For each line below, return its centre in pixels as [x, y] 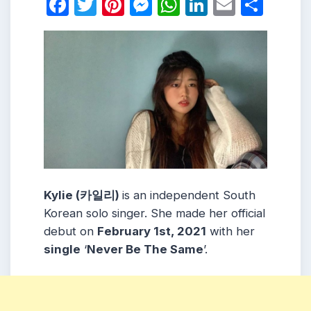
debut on [70, 232]
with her [230, 232]
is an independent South [189, 195]
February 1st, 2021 [152, 232]
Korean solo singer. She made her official [154, 213]
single [62, 250]
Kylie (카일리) [83, 195]
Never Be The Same [145, 250]
